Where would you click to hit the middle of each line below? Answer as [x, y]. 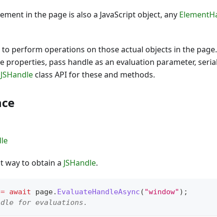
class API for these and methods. [94, 75]
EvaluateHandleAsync [99, 192]
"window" [162, 192]
